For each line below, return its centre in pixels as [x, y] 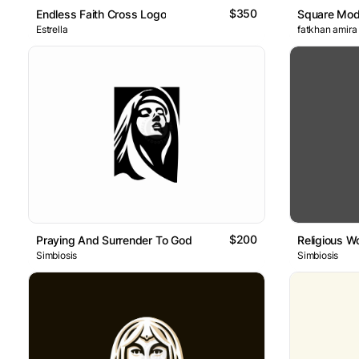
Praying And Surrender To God [114, 240]
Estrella [52, 29]
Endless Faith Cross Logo [101, 14]
